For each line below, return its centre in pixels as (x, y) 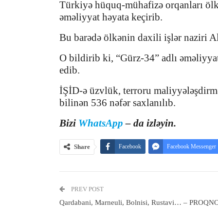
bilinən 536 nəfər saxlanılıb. (118, 103)
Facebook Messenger (191, 147)
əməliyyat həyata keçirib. (111, 17)
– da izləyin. (150, 123)
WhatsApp (101, 123)
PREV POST (87, 189)
